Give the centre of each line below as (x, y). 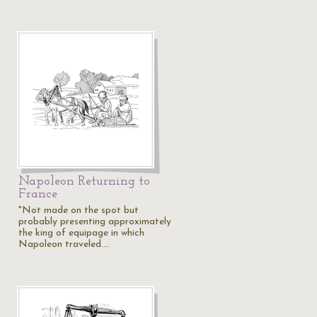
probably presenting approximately (95, 222)
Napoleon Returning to (84, 181)
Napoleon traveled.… (64, 244)
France (38, 194)
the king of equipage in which (81, 233)
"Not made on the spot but (79, 211)
